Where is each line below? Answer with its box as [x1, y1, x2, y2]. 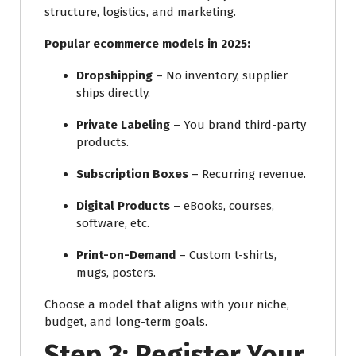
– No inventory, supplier [153, 68, 288, 83]
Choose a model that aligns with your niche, [44, 296, 289, 311]
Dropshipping [76, 68, 153, 83]
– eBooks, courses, [170, 198, 274, 213]
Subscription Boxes [76, 166, 188, 181]
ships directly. [76, 85, 150, 100]
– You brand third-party [170, 117, 306, 132]
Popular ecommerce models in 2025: [44, 36, 250, 51]
